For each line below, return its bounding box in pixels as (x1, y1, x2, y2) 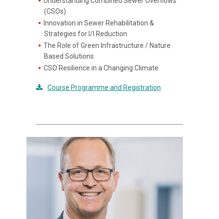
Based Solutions (44, 52, 94, 60)
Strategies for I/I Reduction (44, 30, 127, 38)
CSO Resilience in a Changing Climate (44, 64, 159, 72)
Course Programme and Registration (47, 84, 161, 91)
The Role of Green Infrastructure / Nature (44, 42, 171, 49)
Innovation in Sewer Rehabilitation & (44, 19, 154, 27)
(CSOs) (44, 7, 66, 15)
